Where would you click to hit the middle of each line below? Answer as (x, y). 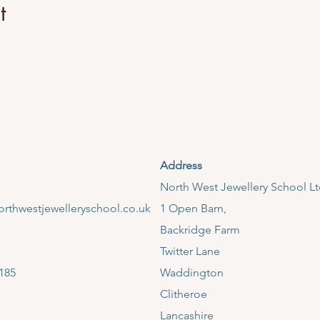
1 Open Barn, (195, 208)
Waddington (193, 272)
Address (181, 165)
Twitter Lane (191, 251)
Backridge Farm (200, 230)
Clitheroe (185, 294)
